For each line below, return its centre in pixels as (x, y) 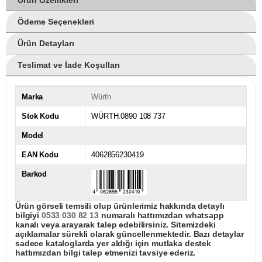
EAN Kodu (40, 154)
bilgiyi (28, 215)
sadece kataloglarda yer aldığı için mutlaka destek (113, 243)
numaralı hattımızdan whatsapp (161, 215)
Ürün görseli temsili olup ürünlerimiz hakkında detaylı (120, 206)
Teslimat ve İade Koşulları (69, 65)
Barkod (35, 174)
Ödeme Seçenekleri (56, 21)
